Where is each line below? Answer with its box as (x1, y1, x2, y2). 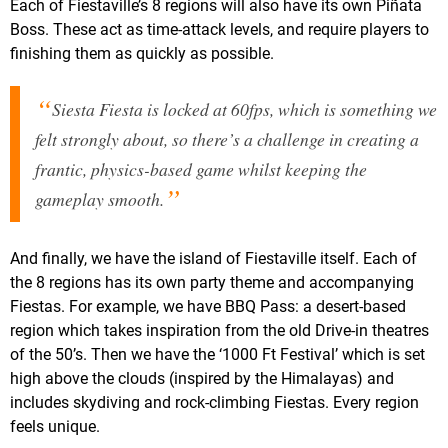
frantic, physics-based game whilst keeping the (35, 156, 367, 181)
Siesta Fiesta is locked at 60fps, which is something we (52, 96, 437, 121)
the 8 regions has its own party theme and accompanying (10, 272, 414, 292)
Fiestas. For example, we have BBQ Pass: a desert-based (10, 296, 406, 316)
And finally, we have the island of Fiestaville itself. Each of (10, 248, 417, 268)
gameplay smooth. (35, 186, 164, 211)
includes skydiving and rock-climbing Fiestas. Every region (10, 392, 419, 412)
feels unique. (10, 416, 100, 436)
